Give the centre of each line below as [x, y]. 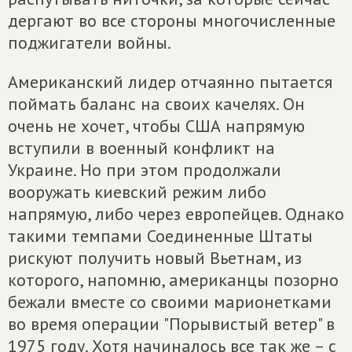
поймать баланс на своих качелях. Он [156, 104]
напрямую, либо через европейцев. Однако [176, 214]
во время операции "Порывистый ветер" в [171, 324]
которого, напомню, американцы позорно [173, 280]
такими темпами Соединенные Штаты [160, 236]
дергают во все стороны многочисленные [172, 20]
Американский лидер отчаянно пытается [170, 82]
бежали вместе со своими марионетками [170, 302]
